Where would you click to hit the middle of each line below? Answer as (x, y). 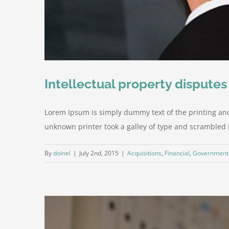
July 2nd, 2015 (99, 153)
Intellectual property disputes (136, 84)
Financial (177, 153)
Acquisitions (144, 153)
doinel (62, 153)
